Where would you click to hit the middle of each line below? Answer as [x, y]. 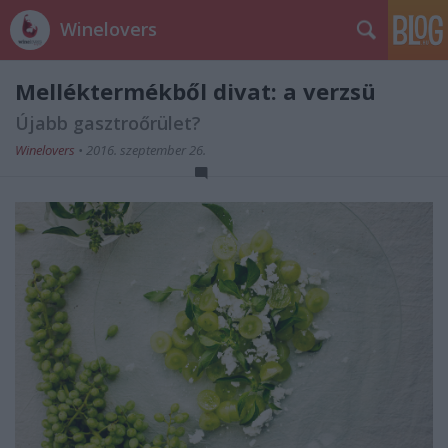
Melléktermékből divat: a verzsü [195, 91]
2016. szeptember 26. [146, 150]
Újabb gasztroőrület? [108, 123]
